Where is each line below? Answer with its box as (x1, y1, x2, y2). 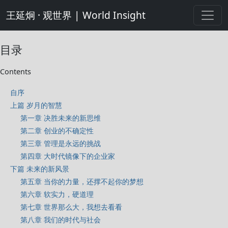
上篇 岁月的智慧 (10, 100, 62, 110)
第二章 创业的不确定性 (20, 126, 94, 135)
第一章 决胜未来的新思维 (20, 113, 101, 123)
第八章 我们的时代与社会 (20, 215, 101, 224)
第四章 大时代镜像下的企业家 (20, 151, 115, 161)
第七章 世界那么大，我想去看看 (20, 202, 122, 212)
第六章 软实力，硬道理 (20, 189, 94, 199)
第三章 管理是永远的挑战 (20, 138, 101, 148)
